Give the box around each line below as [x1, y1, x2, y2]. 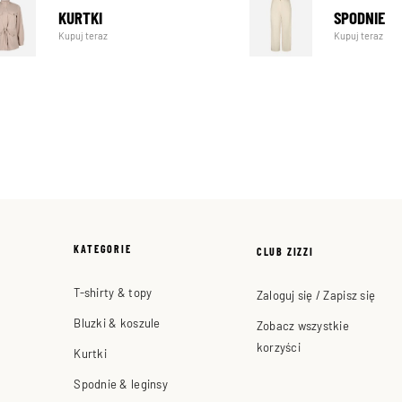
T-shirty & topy [74, 284, 153, 300]
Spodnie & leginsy [74, 375, 168, 391]
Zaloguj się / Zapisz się [256, 286, 376, 302]
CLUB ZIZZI [256, 244, 314, 258]
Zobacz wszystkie [256, 317, 350, 333]
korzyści [256, 338, 301, 354]
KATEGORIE [74, 241, 132, 255]
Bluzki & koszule [74, 314, 161, 330]
